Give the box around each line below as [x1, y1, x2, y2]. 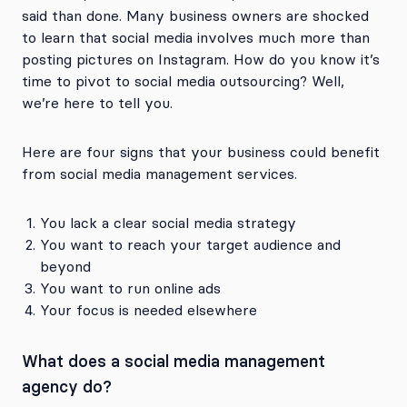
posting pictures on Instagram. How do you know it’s [22, 50, 380, 68]
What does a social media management [22, 351, 325, 372]
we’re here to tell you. [22, 94, 173, 112]
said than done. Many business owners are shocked [22, 6, 369, 25]
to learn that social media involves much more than [22, 28, 370, 46]
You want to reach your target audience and [40, 235, 341, 253]
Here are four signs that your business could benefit [22, 143, 380, 161]
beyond [40, 257, 91, 275]
